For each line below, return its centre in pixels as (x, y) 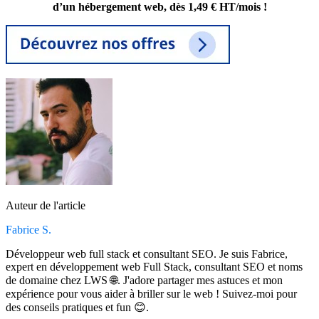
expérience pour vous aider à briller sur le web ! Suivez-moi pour (151, 293)
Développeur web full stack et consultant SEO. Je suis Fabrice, (147, 253)
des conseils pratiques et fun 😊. (77, 307)
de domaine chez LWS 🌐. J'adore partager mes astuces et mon (144, 280)
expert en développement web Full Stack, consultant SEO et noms (154, 266)
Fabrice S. (28, 229)
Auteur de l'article (46, 205)
